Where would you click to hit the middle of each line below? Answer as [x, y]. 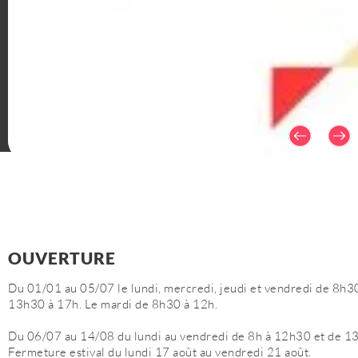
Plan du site [64, 117]
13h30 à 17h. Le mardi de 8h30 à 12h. [113, 304]
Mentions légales [151, 117]
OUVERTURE [62, 258]
